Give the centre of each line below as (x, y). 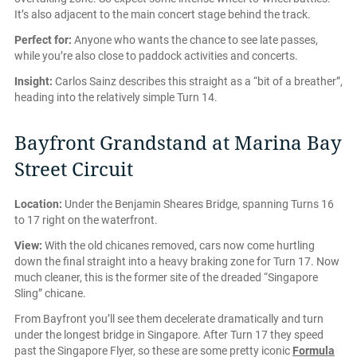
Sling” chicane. (50, 294)
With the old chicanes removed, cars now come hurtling (180, 246)
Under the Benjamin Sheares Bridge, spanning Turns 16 (198, 204)
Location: (38, 204)
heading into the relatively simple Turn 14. (116, 98)
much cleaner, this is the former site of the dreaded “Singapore (166, 278)
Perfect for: (43, 40)
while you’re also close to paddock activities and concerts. (156, 56)
